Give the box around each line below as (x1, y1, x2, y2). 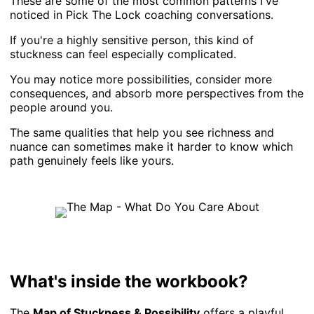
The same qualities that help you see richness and (10, 125, 275, 139)
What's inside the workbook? (10, 271, 249, 292)
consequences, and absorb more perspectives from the (10, 86, 304, 100)
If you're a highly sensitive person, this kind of (10, 32, 254, 47)
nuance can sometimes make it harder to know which (10, 139, 294, 153)
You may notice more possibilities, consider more (10, 71, 273, 86)
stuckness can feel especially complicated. (10, 46, 237, 61)
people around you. (10, 100, 114, 114)
